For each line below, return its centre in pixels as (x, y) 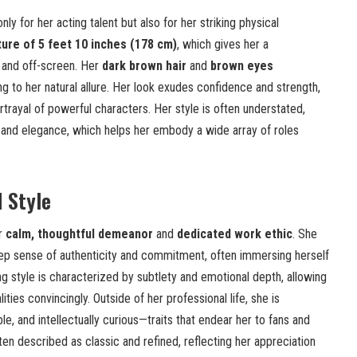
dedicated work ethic (235, 234)
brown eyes (242, 66)
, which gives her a (223, 45)
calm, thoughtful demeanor (79, 234)
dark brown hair (144, 66)
